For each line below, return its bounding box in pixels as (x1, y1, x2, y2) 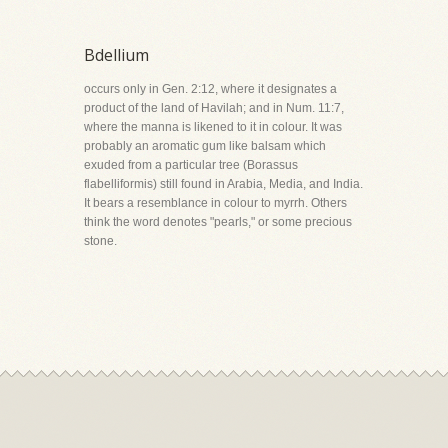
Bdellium (84, 44, 149, 66)
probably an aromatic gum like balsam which (84, 139, 326, 153)
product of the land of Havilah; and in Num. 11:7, (84, 101, 344, 115)
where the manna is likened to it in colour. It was (84, 120, 342, 134)
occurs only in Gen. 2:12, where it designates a (84, 82, 337, 96)
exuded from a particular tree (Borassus (84, 158, 298, 172)
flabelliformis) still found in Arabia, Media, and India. (84, 177, 363, 191)
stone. (84, 234, 117, 248)
